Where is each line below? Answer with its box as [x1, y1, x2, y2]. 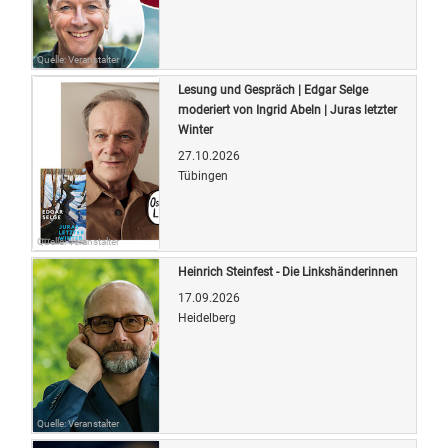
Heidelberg [178, 310, 236, 325]
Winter [178, 122, 213, 137]
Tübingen [178, 168, 228, 183]
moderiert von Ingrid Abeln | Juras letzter [178, 102, 397, 117]
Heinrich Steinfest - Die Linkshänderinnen [178, 264, 398, 279]
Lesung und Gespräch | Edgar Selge [178, 82, 368, 97]
